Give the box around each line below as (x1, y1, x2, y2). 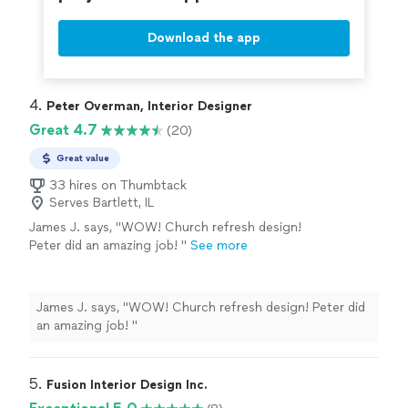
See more (190, 238, 248, 254)
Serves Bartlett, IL (49, 195, 154, 211)
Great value (56, 152, 109, 165)
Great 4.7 (29, 121, 97, 139)
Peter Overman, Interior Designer (46, 98, 252, 115)
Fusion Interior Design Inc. (46, 377, 208, 393)
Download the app (148, 30, 260, 46)
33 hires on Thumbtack (49, 178, 187, 194)
